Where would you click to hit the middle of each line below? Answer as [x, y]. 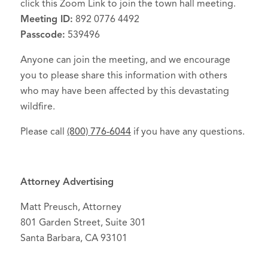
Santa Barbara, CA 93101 [74, 238]
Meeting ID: [47, 19]
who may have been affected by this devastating [125, 91]
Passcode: [43, 35]
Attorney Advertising [67, 182]
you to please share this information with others [124, 75]
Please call [44, 132]
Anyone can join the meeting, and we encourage [125, 60]
